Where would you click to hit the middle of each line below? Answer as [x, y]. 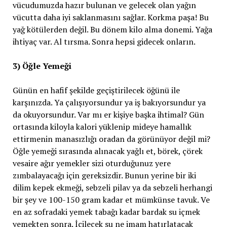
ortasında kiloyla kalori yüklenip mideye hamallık [102, 127]
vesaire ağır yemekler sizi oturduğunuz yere [91, 163]
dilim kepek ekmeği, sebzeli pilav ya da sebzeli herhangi [112, 187]
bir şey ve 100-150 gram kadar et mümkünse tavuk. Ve [111, 200]
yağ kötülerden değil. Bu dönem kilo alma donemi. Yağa [112, 29]
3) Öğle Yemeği [42, 66]
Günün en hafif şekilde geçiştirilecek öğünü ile [96, 90]
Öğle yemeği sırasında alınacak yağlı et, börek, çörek [107, 151]
